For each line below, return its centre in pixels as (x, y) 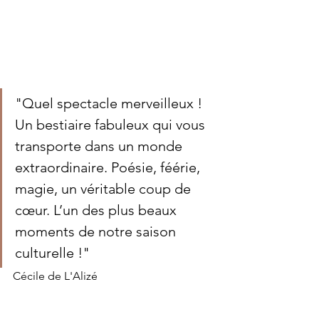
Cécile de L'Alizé (55, 276)
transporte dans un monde (100, 146)
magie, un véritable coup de (105, 188)
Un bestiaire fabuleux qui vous (112, 124)
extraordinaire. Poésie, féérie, (109, 167)
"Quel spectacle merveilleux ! (110, 103)
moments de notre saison (97, 231)
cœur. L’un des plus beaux (98, 210)
